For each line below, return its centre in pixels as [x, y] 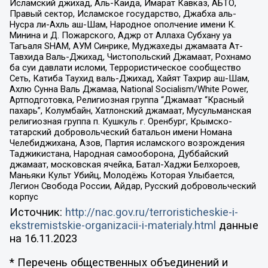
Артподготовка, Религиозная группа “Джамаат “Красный [127, 100]
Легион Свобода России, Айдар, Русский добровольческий [133, 186]
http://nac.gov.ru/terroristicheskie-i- [151, 212]
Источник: [37, 212]
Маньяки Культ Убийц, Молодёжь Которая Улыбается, [122, 176]
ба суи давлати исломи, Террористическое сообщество [125, 68]
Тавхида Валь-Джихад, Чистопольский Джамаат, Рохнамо [130, 57]
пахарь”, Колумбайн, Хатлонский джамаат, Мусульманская [130, 111]
